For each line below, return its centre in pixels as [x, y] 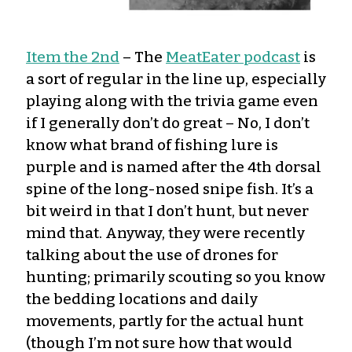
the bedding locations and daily [142, 299]
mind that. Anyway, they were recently [165, 233]
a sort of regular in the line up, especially [176, 79]
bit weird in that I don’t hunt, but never [167, 211]
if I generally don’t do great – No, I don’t [168, 123]
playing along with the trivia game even [172, 101]
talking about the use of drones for [152, 255]
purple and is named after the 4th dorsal [174, 167]
